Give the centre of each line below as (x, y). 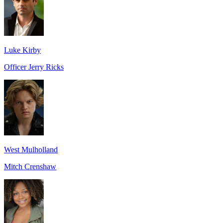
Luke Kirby (22, 50)
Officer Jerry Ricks (34, 67)
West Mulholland (31, 149)
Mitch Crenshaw (30, 166)
